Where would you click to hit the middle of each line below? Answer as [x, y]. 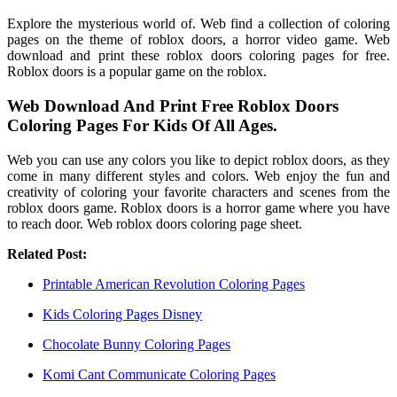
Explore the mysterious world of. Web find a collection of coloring [198, 24]
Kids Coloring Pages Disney [122, 314]
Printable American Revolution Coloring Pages [174, 284]
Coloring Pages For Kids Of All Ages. [142, 126]
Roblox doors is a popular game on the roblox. [137, 72]
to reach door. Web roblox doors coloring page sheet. [155, 223]
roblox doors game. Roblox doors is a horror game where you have [198, 207]
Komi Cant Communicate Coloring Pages [159, 374]
